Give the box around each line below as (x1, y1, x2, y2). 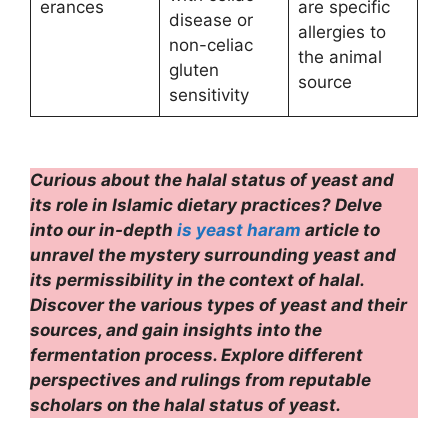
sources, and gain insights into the (30, 320, 322, 340)
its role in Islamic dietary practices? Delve (30, 195, 382, 215)
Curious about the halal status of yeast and (30, 170, 394, 190)
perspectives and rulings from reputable (30, 370, 371, 390)
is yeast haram (177, 220, 301, 240)
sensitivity (168, 85, 249, 105)
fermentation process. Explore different (30, 345, 363, 365)
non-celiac (168, 35, 253, 55)
